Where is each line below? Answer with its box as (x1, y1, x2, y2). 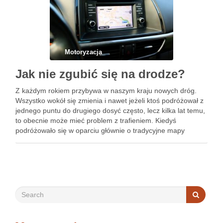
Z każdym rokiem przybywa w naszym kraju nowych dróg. (15, 87, 197, 95)
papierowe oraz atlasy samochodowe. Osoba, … (15, 136, 168, 144)
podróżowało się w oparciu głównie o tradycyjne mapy (15, 126, 185, 134)
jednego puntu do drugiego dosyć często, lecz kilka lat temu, (15, 107, 205, 114)
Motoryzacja (65, 48, 102, 56)
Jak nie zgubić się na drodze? (15, 67, 185, 81)
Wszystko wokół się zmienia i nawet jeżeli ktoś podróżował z (15, 97, 204, 105)
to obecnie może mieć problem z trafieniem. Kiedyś (15, 116, 176, 124)
